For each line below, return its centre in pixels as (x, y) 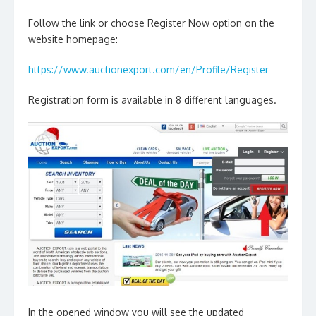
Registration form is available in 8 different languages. (152, 100)
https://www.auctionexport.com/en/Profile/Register (148, 69)
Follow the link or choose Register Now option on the (151, 23)
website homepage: (73, 39)
